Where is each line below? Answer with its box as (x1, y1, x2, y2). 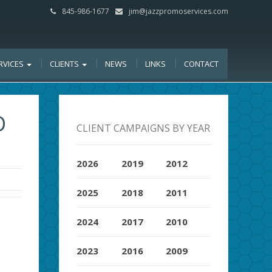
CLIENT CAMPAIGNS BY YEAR (76, 121, 211, 135)
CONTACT (184, 58, 219, 69)
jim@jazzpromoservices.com (129, 6, 228, 16)
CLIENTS (50, 58, 81, 69)
